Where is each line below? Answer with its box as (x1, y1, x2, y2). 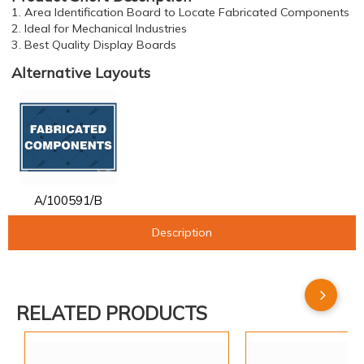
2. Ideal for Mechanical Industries (11, 21, 187, 36)
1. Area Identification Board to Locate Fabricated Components (11, 5, 349, 19)
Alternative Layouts (11, 63, 150, 82)
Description (152, 224, 212, 240)
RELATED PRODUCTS (16, 301, 207, 326)
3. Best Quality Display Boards (11, 37, 176, 52)
